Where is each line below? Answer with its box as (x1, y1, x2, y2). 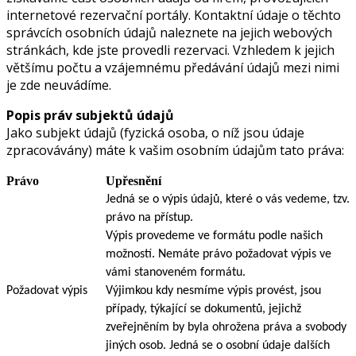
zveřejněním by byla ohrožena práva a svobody (106, 320, 346, 334)
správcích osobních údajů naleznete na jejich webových (6, 23, 332, 41)
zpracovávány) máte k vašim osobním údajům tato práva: (6, 141, 344, 159)
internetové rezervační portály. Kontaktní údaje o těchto (6, 6, 341, 24)
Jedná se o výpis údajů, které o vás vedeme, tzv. (106, 192, 350, 206)
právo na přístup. (106, 211, 193, 224)
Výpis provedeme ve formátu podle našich (106, 229, 323, 242)
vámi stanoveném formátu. (106, 265, 246, 279)
